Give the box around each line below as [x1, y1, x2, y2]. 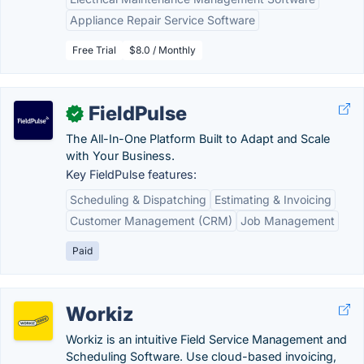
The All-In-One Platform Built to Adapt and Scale [66, 132, 330, 145]
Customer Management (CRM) [70, 214, 232, 227]
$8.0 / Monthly [129, 44, 196, 56]
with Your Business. [66, 149, 175, 162]
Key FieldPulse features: [66, 167, 197, 181]
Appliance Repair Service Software [70, 13, 255, 27]
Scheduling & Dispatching [70, 193, 206, 206]
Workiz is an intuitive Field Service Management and [66, 332, 347, 346]
